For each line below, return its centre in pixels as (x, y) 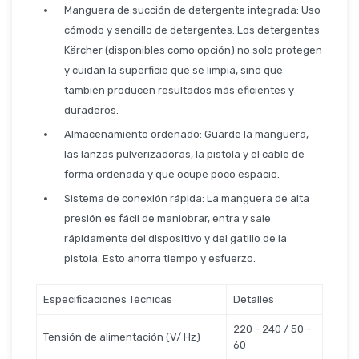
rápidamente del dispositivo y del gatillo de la (175, 238)
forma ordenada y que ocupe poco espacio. (172, 174)
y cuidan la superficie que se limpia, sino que (173, 70)
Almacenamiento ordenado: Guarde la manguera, (186, 134)
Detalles (254, 299)
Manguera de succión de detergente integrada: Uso (192, 10)
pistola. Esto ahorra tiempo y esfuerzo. (160, 258)
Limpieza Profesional (166, 78)
